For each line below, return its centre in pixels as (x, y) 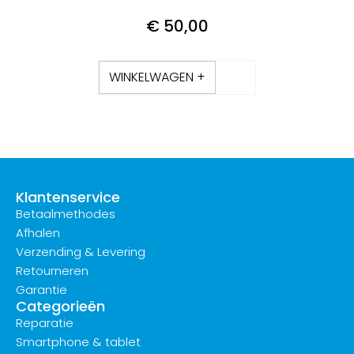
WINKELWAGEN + (157, 77)
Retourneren (52, 271)
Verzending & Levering (81, 252)
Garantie (41, 290)
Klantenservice (68, 198)
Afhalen (38, 233)
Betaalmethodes (66, 214)
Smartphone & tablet (78, 342)
